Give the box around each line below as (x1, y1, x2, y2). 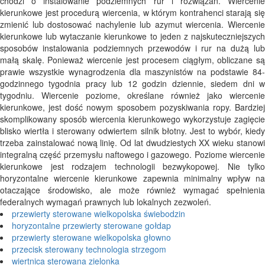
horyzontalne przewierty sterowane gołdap (12, 219, 171, 232)
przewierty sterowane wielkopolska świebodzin (12, 208, 185, 220)
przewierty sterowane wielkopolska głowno (12, 231, 171, 244)
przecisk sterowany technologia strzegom (12, 243, 166, 256)
